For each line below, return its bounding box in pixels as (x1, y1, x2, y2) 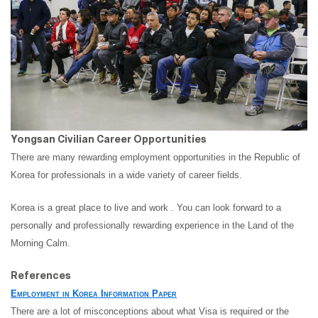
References (11, 270, 71, 283)
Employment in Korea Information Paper (11, 288, 177, 300)
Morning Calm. (11, 238, 70, 249)
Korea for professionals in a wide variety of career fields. (11, 170, 242, 181)
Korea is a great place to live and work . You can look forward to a (11, 202, 281, 214)
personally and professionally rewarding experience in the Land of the (11, 220, 294, 231)
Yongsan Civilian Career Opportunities (11, 133, 207, 146)
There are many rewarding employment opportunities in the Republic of (11, 152, 300, 163)
